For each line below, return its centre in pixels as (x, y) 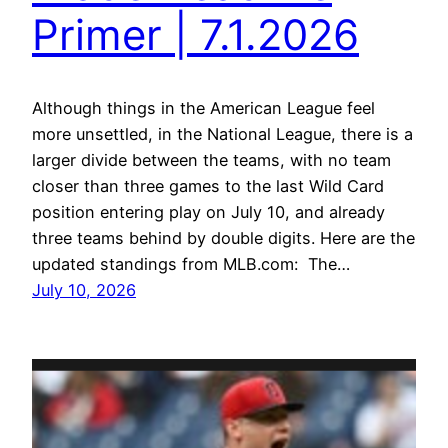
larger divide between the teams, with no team (211, 160)
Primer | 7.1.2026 (195, 35)
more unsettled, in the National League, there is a (222, 134)
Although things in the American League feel (203, 108)
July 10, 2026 (84, 290)
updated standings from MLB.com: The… (191, 264)
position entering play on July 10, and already (208, 212)
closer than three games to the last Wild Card (208, 186)
